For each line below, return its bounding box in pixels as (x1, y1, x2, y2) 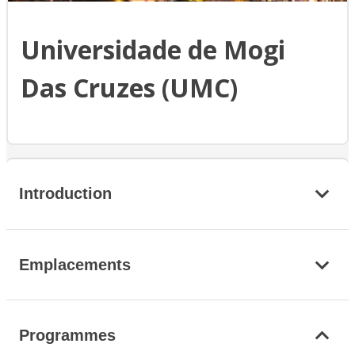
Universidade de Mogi (21, 32, 285, 67)
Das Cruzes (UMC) (21, 71, 238, 105)
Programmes (19, 326, 116, 344)
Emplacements (19, 255, 131, 273)
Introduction (19, 185, 112, 203)
